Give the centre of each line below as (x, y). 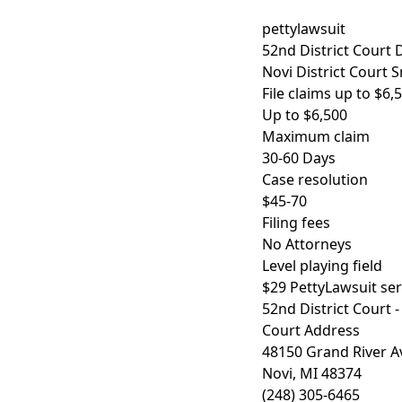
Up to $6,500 (305, 115)
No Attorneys (307, 244)
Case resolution (315, 179)
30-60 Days (299, 158)
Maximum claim (316, 136)
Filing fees (296, 223)
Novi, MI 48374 (312, 373)
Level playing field (322, 266)
